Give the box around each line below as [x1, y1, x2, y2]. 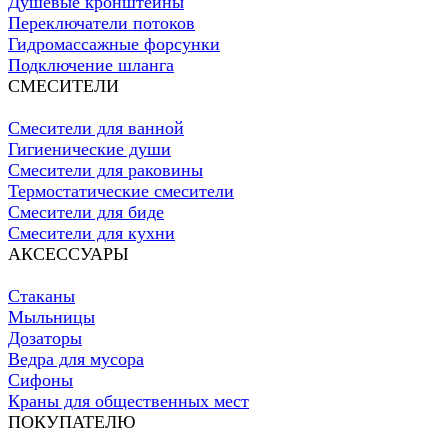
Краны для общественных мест [8, 391, 249, 412]
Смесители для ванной [8, 118, 184, 139]
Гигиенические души [8, 139, 171, 160]
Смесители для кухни [8, 223, 175, 244]
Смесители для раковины [8, 160, 203, 181]
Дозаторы [8, 328, 82, 349]
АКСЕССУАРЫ [8, 244, 129, 265]
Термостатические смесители [8, 181, 234, 202]
